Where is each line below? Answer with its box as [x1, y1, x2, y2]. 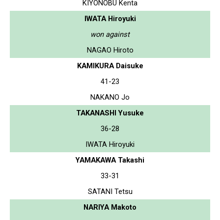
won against [90, 29, 130, 39]
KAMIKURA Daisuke [77, 61, 143, 70]
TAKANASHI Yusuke [76, 108, 144, 117]
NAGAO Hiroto [86, 45, 134, 55]
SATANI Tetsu [87, 187, 133, 196]
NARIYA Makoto [83, 202, 137, 212]
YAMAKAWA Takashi [76, 155, 144, 165]
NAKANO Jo [90, 92, 130, 102]
